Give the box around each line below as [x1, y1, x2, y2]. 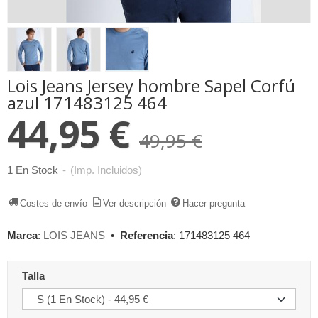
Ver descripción [103, 197, 167, 209]
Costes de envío [20, 197, 88, 209]
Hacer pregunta [182, 197, 245, 209]
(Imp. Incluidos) [70, 164, 142, 176]
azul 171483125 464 [7, 91, 167, 114]
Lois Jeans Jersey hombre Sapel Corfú [7, 74, 295, 97]
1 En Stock [7, 164, 58, 176]
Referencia [120, 229, 173, 241]
